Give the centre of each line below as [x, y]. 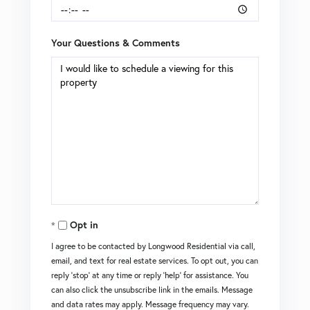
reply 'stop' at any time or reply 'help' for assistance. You [150, 275]
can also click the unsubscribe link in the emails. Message [152, 289]
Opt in [84, 225]
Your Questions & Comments [116, 43]
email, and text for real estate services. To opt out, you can [155, 260]
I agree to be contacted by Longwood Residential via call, [153, 246]
